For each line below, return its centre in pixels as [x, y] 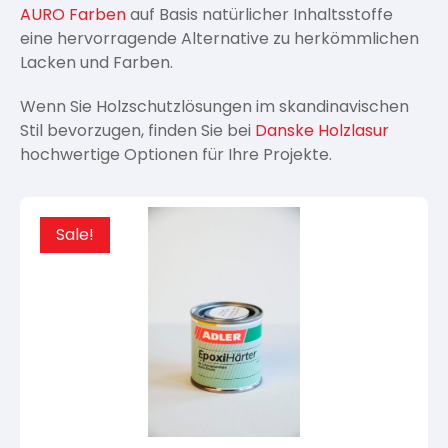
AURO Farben [73, 14]
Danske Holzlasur [322, 130]
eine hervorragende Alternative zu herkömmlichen [219, 38]
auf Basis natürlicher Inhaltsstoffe [259, 14]
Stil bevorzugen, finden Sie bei [137, 130]
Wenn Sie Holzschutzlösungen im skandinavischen [214, 106]
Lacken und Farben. [96, 62]
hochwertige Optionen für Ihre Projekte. [176, 154]
